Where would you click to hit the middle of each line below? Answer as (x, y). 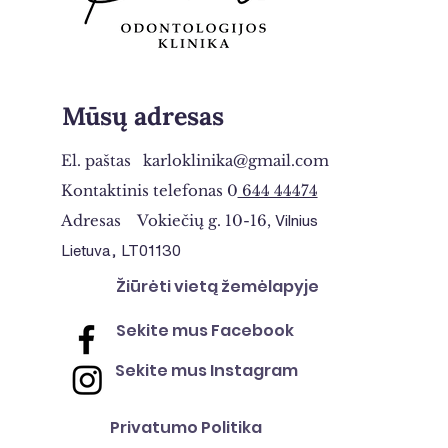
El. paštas (101, 160)
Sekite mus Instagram (206, 370)
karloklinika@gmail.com (235, 160)
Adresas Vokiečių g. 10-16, (165, 220)
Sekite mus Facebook (204, 330)
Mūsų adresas (142, 116)
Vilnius (294, 220)
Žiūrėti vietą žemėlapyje (217, 286)
